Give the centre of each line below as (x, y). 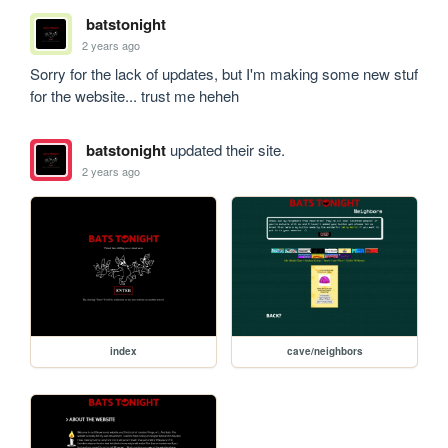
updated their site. (225, 150)
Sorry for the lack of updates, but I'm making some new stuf (224, 74)
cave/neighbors (324, 350)
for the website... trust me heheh (137, 96)
